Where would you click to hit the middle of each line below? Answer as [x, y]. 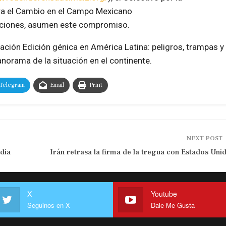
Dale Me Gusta [173, 205]
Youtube [164, 193]
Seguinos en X [49, 205]
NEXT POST [205, 138]
